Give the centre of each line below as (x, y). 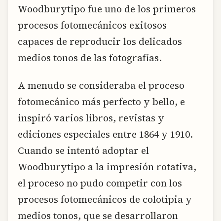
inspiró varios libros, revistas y (91, 118)
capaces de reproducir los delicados (100, 42)
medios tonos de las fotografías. (90, 58)
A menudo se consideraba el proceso (101, 85)
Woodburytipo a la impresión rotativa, (107, 166)
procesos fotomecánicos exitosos (92, 25)
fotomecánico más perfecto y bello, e (101, 101)
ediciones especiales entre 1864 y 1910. (105, 134)
